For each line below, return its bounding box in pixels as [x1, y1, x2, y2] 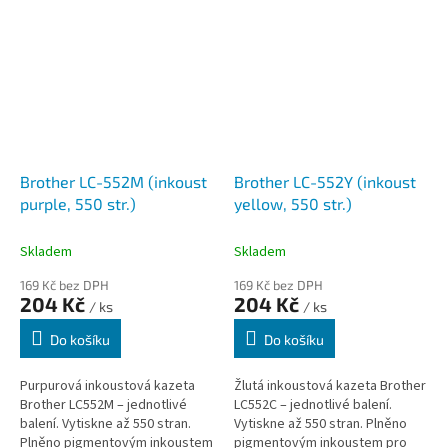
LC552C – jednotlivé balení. [234, 395, 392, 416]
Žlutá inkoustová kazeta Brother [234, 376, 426, 397]
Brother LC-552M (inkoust [20, 172, 207, 192]
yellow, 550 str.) [234, 194, 352, 214]
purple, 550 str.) [20, 194, 136, 214]
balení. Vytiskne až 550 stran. [20, 414, 191, 435]
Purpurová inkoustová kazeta [20, 376, 195, 397]
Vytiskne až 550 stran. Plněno [234, 414, 407, 435]
